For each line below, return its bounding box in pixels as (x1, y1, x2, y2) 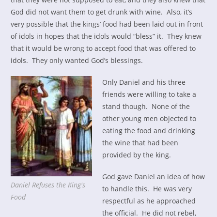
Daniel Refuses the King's (11, 180, 86, 189)
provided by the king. (102, 150, 171, 159)
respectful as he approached (102, 196, 196, 205)
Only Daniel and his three (102, 77, 186, 87)
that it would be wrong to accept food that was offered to (11, 44, 196, 53)
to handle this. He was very (102, 184, 192, 193)
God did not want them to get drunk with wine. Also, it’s (11, 7, 193, 16)
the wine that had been (102, 138, 179, 147)
